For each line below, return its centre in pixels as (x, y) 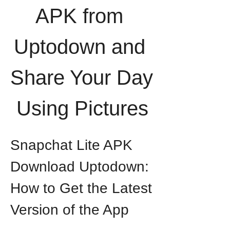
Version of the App (70, 210)
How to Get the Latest (81, 188)
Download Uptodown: (80, 167)
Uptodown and (79, 47)
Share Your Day (82, 78)
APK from (79, 16)
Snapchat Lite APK (71, 145)
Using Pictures (82, 108)
